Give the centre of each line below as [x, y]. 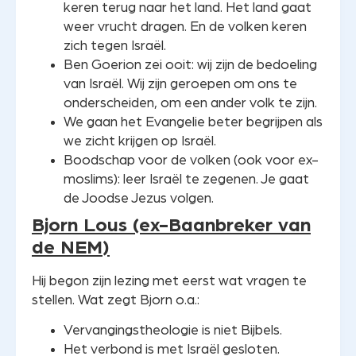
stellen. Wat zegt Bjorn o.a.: [116, 300]
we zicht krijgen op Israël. [140, 141]
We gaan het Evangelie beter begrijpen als [193, 122]
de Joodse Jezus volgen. [139, 199]
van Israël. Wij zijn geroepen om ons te [180, 84]
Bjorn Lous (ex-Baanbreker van [171, 226]
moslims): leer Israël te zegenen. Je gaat [186, 180]
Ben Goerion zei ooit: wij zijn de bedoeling [190, 65]
